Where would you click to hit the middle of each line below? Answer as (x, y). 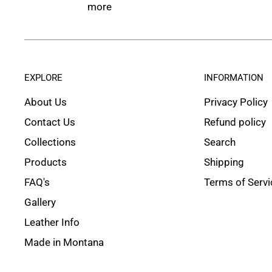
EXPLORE (43, 78)
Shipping (224, 162)
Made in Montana (64, 243)
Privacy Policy (236, 102)
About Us (46, 102)
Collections (50, 142)
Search (220, 142)
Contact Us (50, 122)
